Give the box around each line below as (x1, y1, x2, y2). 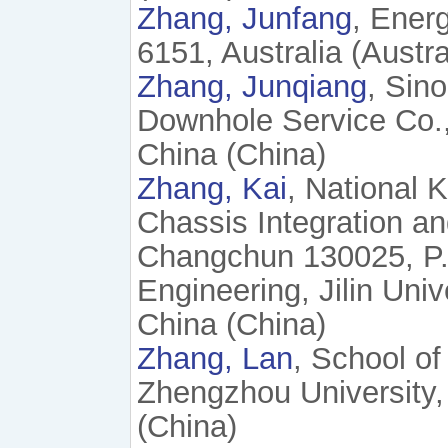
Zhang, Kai (137, 171, 287, 207)
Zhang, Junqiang (137, 69, 367, 105)
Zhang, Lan (137, 341, 293, 377)
